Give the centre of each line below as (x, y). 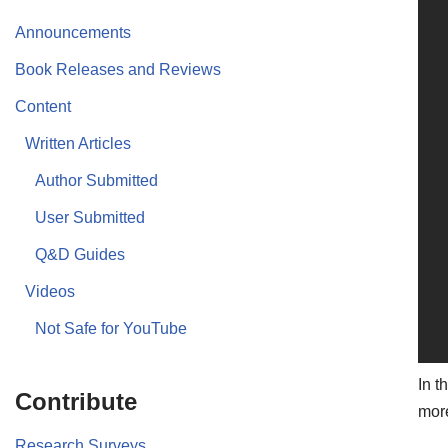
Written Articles (78, 143)
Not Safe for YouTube (111, 328)
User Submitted (90, 217)
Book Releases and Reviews (118, 69)
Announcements (73, 32)
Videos (50, 291)
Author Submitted (96, 180)
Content (43, 106)
